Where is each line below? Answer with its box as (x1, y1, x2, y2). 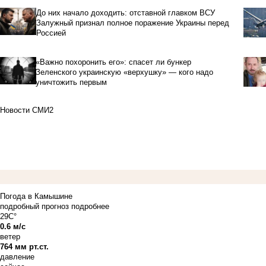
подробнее (71, 201, 109, 211)
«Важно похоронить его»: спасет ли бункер (36, 57, 192, 66)
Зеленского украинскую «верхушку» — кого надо (36, 67, 214, 77)
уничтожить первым (36, 77, 107, 87)
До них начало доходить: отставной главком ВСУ (36, 8, 215, 17)
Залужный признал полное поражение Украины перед (36, 18, 229, 27)
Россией (36, 28, 66, 37)
